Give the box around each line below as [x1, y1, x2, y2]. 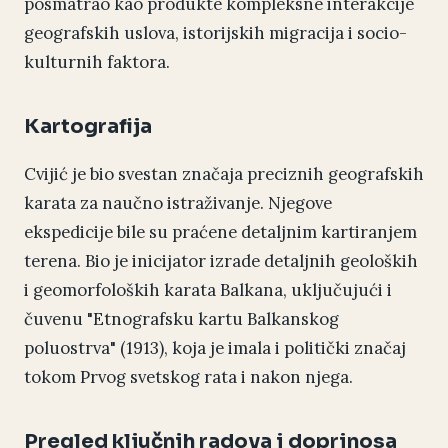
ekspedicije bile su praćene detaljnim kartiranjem [24, 221, 417, 244]
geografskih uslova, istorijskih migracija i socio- [24, 22, 407, 45]
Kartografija [24, 114, 152, 140]
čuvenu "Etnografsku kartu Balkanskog [24, 308, 339, 331]
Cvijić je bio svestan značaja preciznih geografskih [24, 163, 424, 186]
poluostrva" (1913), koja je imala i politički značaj [24, 337, 406, 360]
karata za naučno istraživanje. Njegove [24, 192, 332, 215]
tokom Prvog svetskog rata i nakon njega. [24, 366, 353, 389]
